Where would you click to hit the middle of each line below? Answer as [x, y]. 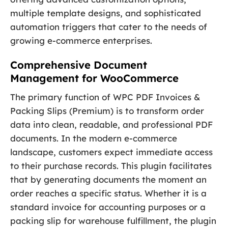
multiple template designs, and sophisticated [106, 13]
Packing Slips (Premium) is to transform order [107, 111]
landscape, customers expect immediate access [111, 152]
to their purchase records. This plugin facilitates [111, 166]
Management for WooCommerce [94, 78]
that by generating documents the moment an [108, 180]
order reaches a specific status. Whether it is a [108, 193]
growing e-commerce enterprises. [81, 41]
